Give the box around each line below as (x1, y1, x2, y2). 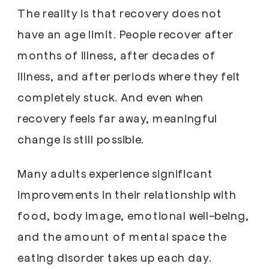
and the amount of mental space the (17, 229, 226, 244)
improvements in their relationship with (17, 187, 237, 202)
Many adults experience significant (17, 166, 213, 181)
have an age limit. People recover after (17, 26, 234, 41)
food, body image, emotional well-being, (17, 208, 249, 223)
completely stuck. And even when (17, 89, 204, 104)
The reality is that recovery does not (17, 5, 223, 20)
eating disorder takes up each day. (17, 250, 213, 265)
